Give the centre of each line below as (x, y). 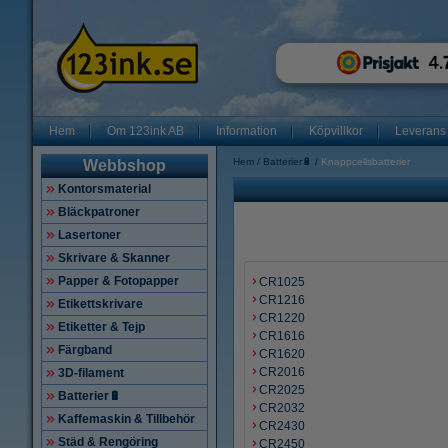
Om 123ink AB (145, 131)
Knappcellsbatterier (365, 161)
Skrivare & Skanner (114, 258)
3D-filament (91, 373)
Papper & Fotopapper (118, 281)
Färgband (85, 350)
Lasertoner (89, 235)
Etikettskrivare (100, 304)
